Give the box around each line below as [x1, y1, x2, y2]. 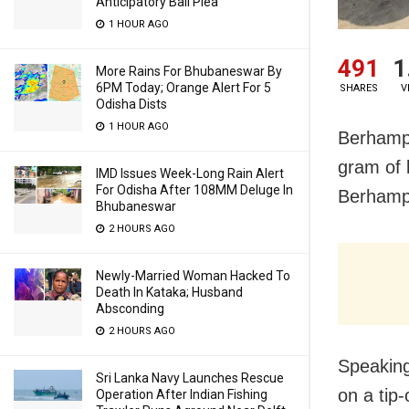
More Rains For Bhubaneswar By [96, 64, 282, 79]
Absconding [96, 301, 164, 316]
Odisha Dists [96, 97, 167, 111]
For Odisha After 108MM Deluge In [96, 183, 293, 197]
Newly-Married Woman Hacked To [96, 268, 290, 283]
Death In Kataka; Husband [96, 285, 243, 299]
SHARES [339, 81, 378, 94]
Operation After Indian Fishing [96, 387, 267, 402]
